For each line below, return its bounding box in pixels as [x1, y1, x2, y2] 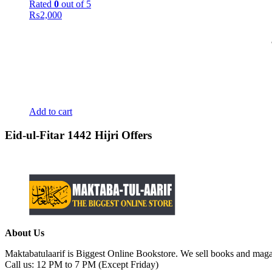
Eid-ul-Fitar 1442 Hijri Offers [5, 129, 152, 142]
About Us [5, 227, 44, 238]
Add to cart [29, 106, 72, 117]
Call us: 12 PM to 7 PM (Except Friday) [5, 259, 158, 270]
